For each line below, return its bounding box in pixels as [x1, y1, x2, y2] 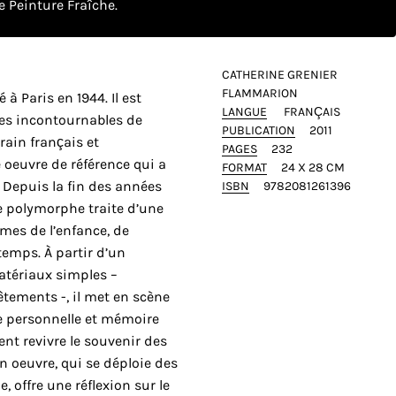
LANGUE [221, 104, 267, 118]
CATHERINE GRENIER [221, 67, 338, 81]
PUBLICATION [221, 123, 295, 137]
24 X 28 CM [280, 160, 345, 174]
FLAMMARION [221, 86, 298, 100]
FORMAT [221, 160, 267, 174]
